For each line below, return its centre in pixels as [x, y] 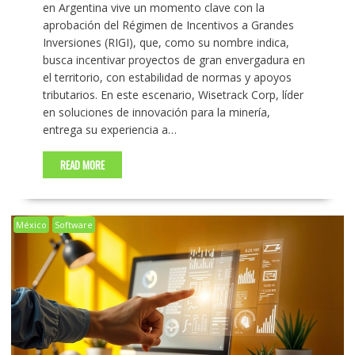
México [31, 225]
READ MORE [82, 165]
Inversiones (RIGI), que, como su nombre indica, [166, 43]
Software [73, 225]
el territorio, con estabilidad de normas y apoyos [167, 78]
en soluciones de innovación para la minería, [156, 113]
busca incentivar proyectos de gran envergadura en [174, 60]
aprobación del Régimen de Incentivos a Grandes [168, 25]
